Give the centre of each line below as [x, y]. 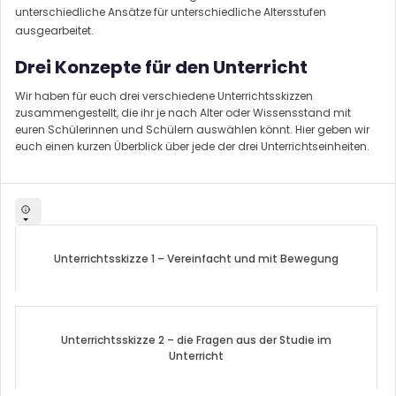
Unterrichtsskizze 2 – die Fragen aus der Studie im [196, 340]
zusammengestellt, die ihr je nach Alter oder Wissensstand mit [183, 113]
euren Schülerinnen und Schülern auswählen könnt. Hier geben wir [192, 130]
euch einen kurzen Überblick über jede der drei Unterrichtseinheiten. [192, 147]
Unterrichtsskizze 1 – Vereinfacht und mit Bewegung [196, 259]
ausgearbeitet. [54, 31]
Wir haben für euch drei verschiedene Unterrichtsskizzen [164, 96]
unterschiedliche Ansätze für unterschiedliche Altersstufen [171, 12]
